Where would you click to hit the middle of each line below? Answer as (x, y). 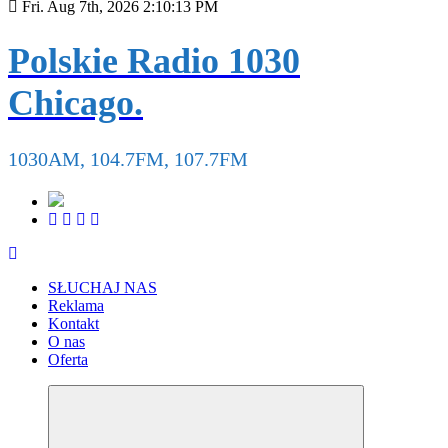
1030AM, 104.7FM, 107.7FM (128, 159)
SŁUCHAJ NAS (102, 288)
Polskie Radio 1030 (154, 61)
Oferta (68, 360)
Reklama (76, 306)
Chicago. (75, 103)
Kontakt (73, 324)
